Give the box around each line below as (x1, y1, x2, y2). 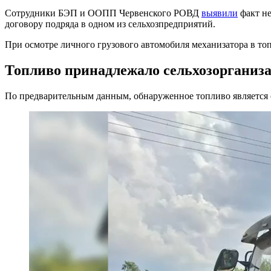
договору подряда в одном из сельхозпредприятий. (5, 18, 215, 29)
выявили (201, 7, 238, 18)
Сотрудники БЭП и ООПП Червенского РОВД (5, 7, 201, 18)
